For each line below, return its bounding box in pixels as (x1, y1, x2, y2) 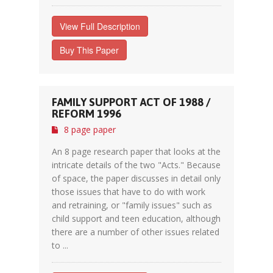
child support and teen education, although (52, 213, 221, 224)
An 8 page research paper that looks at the (52, 146, 221, 157)
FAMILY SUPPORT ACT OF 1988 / (52, 96, 211, 108)
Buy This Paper (60, 44, 119, 56)
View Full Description (60, 20, 140, 32)
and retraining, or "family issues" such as (52, 199, 212, 211)
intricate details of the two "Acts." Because (52, 159, 221, 171)
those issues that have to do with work (52, 186, 205, 197)
